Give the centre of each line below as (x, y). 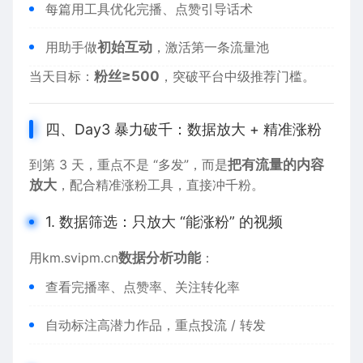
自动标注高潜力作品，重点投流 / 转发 (156, 325)
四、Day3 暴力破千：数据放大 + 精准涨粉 (184, 129)
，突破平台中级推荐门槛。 (237, 76)
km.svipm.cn (80, 258)
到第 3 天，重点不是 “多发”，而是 (128, 164)
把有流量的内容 (276, 164)
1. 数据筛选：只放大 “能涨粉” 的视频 (164, 222)
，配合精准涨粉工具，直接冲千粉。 (160, 185)
